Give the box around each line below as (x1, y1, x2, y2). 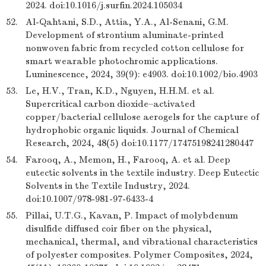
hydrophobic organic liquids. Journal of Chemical (26, 125, 239, 135)
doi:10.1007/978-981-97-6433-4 (26, 194, 153, 204)
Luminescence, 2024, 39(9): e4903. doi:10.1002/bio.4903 (26, 69, 258, 80)
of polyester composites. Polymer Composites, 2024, (26, 249, 253, 260)
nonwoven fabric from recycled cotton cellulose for (26, 43, 244, 53)
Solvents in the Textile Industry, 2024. (26, 180, 190, 191)
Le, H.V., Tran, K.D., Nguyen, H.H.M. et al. (26, 85, 214, 96)
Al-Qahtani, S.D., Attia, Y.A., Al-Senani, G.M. (26, 17, 229, 27)
